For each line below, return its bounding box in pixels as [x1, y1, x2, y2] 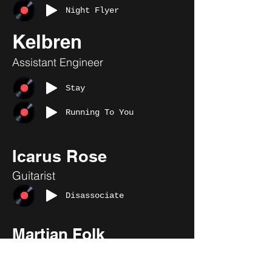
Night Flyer [66, 5, 119, 15]
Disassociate [66, 191, 124, 200]
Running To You [66, 107, 134, 117]
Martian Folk [12, 225, 104, 243]
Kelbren [12, 30, 82, 53]
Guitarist [12, 168, 55, 183]
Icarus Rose [12, 146, 107, 166]
